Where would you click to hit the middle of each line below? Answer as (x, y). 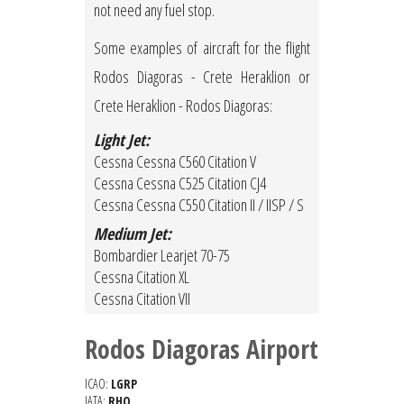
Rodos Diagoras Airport (202, 349)
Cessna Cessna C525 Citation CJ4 (180, 184)
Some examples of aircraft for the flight (202, 48)
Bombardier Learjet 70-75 (162, 256)
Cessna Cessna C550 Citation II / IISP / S (199, 205)
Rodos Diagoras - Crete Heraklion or (202, 77)
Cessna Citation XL (142, 277)
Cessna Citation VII (142, 299)
